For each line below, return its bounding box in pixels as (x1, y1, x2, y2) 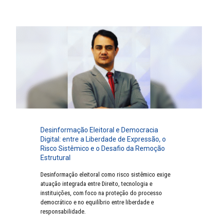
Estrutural (40, 154, 71, 162)
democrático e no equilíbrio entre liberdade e (40, 199, 154, 206)
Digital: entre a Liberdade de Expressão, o (40, 135, 166, 144)
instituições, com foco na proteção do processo (40, 189, 162, 197)
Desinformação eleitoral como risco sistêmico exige (40, 171, 170, 179)
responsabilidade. (40, 208, 86, 216)
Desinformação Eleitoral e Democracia (40, 126, 158, 134)
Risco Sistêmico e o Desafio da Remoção (40, 145, 165, 153)
